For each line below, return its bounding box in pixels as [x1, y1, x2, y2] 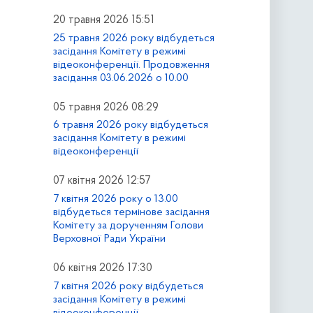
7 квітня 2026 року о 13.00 [52, 194, 178, 205]
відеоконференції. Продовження [52, 59, 210, 71]
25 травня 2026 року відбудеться [52, 32, 214, 44]
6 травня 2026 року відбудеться [52, 119, 208, 131]
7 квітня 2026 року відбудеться [52, 280, 203, 292]
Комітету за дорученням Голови [52, 220, 203, 232]
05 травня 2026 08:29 [52, 101, 159, 113]
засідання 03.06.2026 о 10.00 [52, 72, 189, 84]
